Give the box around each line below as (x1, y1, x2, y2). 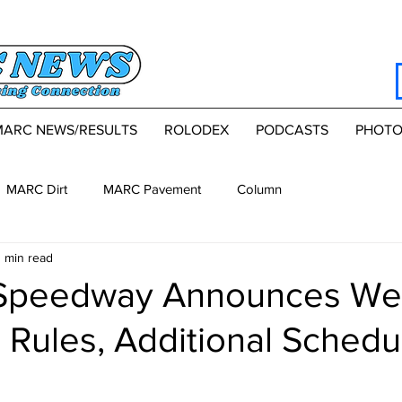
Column (237, 180, 282, 197)
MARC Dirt (6, 180, 67, 197)
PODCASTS (255, 122, 328, 138)
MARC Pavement (103, 180, 201, 197)
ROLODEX (163, 122, 229, 138)
